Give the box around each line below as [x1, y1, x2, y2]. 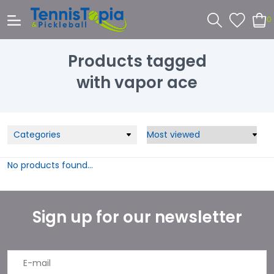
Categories [13, 128, 61, 141]
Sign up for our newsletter [32, 206, 242, 228]
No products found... [7, 159, 93, 171]
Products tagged [67, 50, 207, 72]
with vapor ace [76, 71, 198, 94]
